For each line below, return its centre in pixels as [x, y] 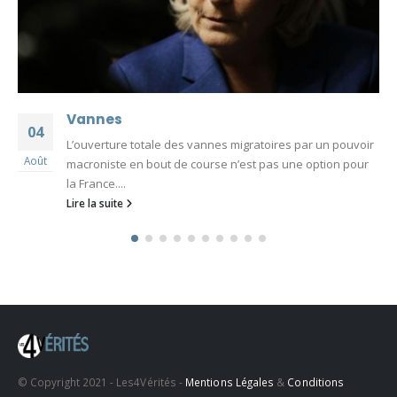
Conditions [316, 381]
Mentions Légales [230, 381]
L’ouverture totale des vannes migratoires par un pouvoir [220, 144]
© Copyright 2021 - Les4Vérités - [102, 381]
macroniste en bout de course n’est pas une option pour [218, 163]
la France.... [96, 183]
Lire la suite [96, 202]
